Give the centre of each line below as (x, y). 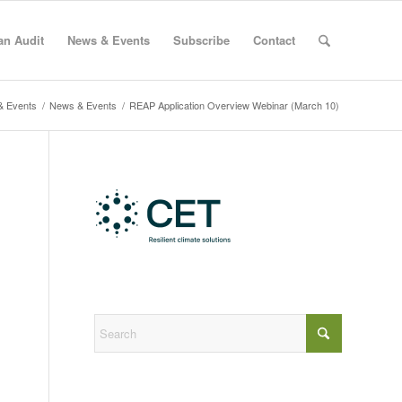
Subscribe (201, 40)
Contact (274, 40)
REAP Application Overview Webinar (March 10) (234, 105)
